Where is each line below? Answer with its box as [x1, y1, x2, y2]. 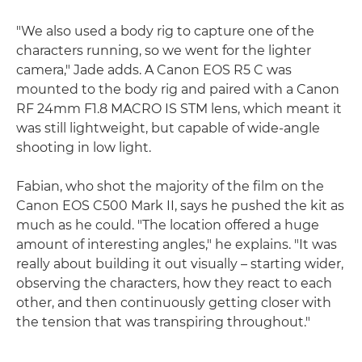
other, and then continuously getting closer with [16, 294, 331, 310]
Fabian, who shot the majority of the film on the [16, 178, 324, 194]
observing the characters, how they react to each [16, 275, 332, 291]
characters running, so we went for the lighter [16, 42, 311, 58]
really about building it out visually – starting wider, [16, 255, 343, 271]
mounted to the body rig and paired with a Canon [16, 81, 339, 97]
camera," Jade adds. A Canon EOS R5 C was [16, 61, 292, 78]
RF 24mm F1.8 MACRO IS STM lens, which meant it [16, 100, 342, 116]
